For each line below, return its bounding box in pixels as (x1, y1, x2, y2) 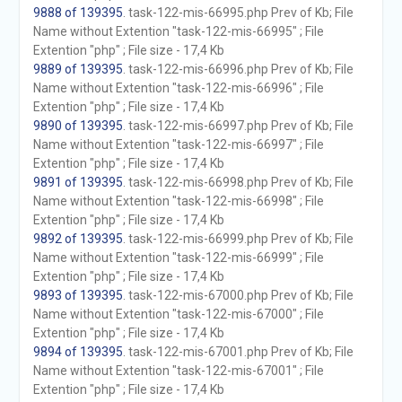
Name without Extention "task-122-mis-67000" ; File (32, 307, 324, 321)
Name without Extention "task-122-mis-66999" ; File (32, 250, 324, 265)
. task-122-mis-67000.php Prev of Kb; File (122, 288, 354, 302)
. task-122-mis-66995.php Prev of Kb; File (122, 5, 354, 20)
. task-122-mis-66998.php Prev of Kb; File (122, 175, 354, 189)
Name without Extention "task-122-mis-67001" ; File (32, 363, 324, 378)
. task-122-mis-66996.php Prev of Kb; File (122, 62, 354, 76)
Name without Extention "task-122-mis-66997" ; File (32, 137, 324, 152)
